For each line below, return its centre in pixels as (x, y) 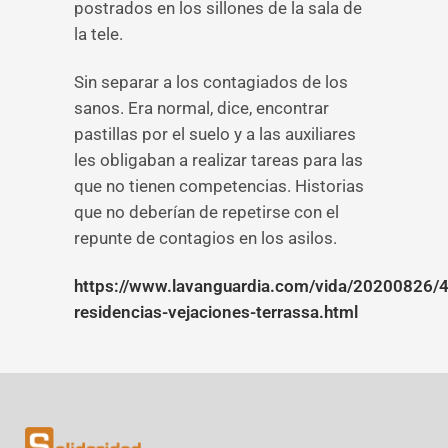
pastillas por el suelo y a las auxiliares (215, 134)
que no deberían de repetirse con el (206, 212)
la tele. (98, 34)
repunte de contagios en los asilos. (205, 238)
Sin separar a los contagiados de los (211, 82)
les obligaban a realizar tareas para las (218, 160)
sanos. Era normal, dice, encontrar (201, 108)
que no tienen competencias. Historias (219, 186)
